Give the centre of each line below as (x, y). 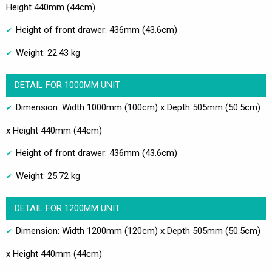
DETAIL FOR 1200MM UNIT (67, 208)
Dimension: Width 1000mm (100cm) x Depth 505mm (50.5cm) (138, 107)
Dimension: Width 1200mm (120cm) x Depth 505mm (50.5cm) (138, 231)
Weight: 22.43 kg (48, 53)
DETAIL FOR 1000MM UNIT (67, 85)
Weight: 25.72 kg (48, 176)
